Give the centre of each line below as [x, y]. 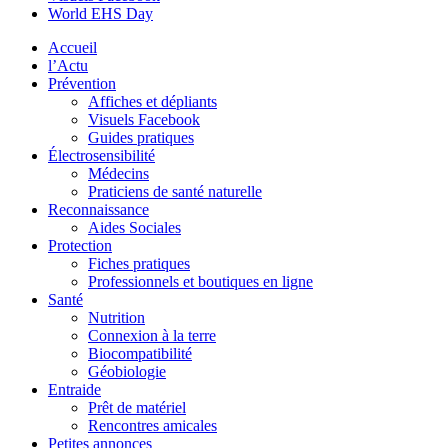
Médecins [118, 173]
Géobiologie [127, 371]
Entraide [74, 389]
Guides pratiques [141, 137]
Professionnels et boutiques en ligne [200, 281]
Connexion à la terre [152, 335]
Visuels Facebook [144, 119]
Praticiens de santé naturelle [175, 191]
